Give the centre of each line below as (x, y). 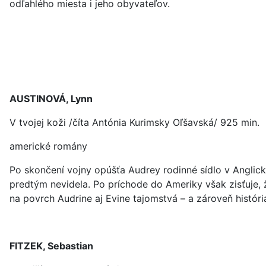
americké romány (48, 146)
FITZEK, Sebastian (51, 246)
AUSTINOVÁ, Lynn (51, 99)
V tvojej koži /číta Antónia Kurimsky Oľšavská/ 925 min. (134, 122)
